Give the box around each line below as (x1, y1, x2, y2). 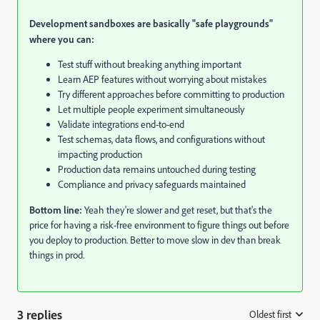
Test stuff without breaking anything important (58, 58, 241, 71)
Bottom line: (29, 204, 82, 216)
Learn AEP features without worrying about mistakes (58, 73, 266, 86)
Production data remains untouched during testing (58, 163, 256, 176)
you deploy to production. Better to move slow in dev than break (29, 234, 281, 246)
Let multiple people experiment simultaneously (58, 103, 244, 116)
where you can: (29, 33, 94, 45)
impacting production (58, 148, 142, 161)
